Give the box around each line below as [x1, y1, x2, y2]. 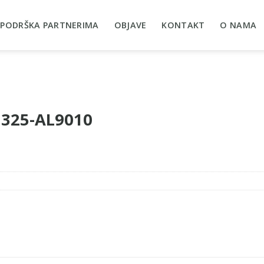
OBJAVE [114, 19, 147, 31]
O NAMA [220, 19, 257, 31]
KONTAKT [161, 19, 205, 31]
